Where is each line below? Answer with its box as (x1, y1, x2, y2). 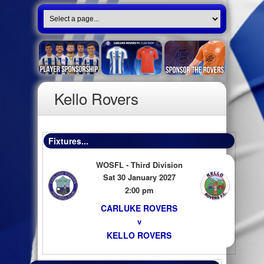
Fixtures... (48, 135, 88, 147)
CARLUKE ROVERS (101, 202, 177, 214)
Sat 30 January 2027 (103, 171, 176, 183)
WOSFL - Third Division (95, 159, 183, 170)
